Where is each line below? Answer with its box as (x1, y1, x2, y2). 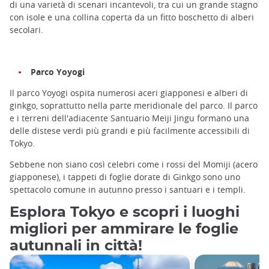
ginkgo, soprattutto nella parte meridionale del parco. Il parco (10, 100, 258, 112)
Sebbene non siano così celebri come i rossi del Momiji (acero (10, 159, 258, 171)
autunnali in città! (10, 239, 142, 254)
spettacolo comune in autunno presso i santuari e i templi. (10, 184, 246, 196)
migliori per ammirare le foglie (10, 222, 238, 237)
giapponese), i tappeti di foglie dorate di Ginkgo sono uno (10, 171, 240, 183)
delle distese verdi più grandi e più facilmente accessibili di (10, 125, 250, 137)
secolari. (10, 23, 43, 35)
